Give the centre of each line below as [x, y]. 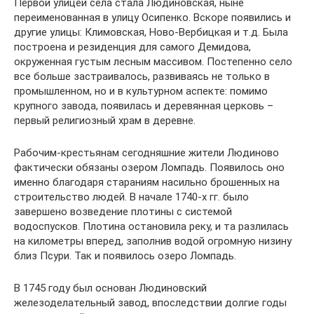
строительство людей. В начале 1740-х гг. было [131, 197]
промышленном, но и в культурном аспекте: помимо [141, 91]
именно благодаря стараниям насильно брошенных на [147, 182]
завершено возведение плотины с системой [123, 212]
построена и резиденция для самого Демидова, [132, 47]
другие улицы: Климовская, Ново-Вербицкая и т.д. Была [151, 32]
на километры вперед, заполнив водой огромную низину [153, 241]
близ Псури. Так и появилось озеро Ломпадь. [125, 256]
